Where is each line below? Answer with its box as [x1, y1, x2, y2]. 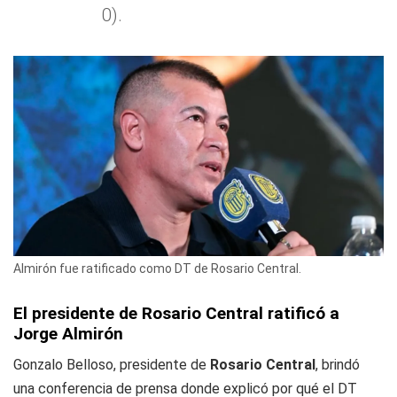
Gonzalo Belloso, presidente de [13, 356, 210, 374]
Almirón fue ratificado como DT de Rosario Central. [13, 261, 301, 276]
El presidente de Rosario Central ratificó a [13, 303, 339, 324]
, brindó [315, 356, 360, 374]
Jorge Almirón [13, 323, 123, 345]
